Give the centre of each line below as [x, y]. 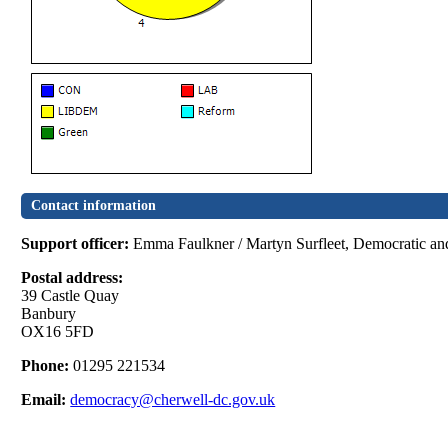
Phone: [47, 366]
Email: [46, 400]
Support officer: [77, 244]
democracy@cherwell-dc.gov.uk [173, 400]
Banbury [49, 314]
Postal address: [72, 278]
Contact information [94, 206]
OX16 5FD [58, 332]
